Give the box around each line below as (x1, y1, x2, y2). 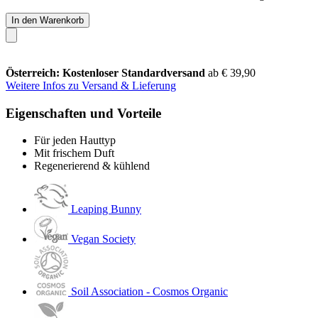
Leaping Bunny (71, 203, 141, 216)
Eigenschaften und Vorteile (6, 105, 161, 121)
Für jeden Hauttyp (34, 134, 116, 147)
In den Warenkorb (11, 14, 84, 26)
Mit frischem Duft (34, 147, 114, 160)
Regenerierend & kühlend (34, 160, 150, 172)
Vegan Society (71, 233, 136, 246)
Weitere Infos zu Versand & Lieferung (6, 79, 176, 92)
